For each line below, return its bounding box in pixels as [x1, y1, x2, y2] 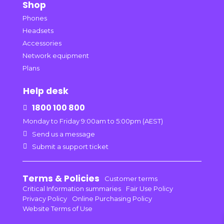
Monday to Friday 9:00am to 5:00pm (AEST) [22, 117, 163, 125]
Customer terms [104, 174, 157, 183]
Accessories [22, 39, 61, 47]
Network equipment [22, 51, 89, 60]
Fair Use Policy [125, 184, 173, 193]
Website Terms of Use [22, 204, 92, 213]
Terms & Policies [22, 172, 99, 184]
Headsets [22, 26, 53, 35]
